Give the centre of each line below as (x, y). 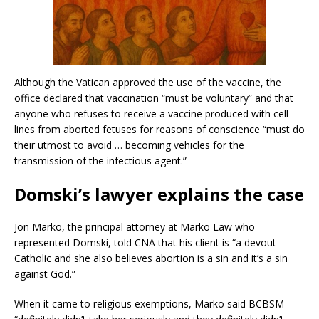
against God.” (45, 273)
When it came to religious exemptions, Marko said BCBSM (149, 303)
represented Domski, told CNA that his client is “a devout (145, 242)
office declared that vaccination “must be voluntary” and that (154, 98)
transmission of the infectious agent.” (100, 160)
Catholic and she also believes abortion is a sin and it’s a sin (151, 258)
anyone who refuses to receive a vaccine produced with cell (151, 113)
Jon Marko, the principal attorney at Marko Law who (135, 226)
